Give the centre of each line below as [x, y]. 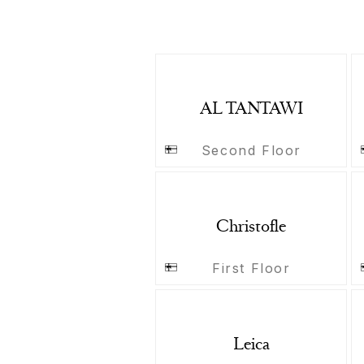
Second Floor [251, 150]
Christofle [251, 227]
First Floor [251, 268]
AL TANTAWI [251, 110]
